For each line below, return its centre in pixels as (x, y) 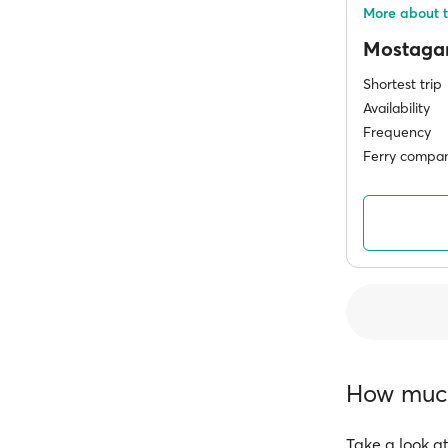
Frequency (397, 132)
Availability (396, 108)
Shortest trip (402, 84)
